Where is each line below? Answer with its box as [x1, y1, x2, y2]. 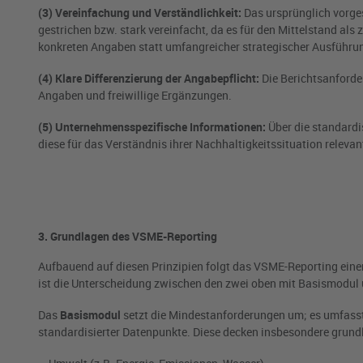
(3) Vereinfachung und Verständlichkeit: [38, 5, 241, 21]
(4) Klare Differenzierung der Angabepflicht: [38, 70, 259, 87]
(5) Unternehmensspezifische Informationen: [38, 119, 266, 135]
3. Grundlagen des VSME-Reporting [38, 228, 217, 245]
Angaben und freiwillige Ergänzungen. [38, 88, 232, 104]
